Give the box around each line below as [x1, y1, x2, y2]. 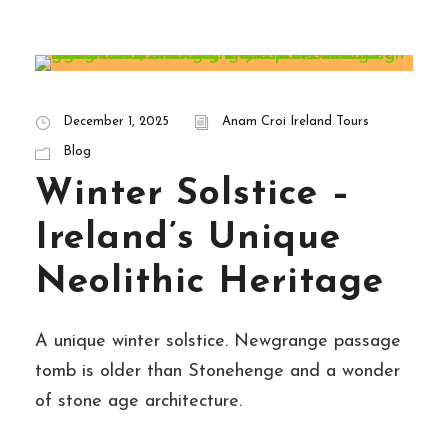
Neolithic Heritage [35, 264, 384, 302]
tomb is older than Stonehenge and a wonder [35, 362, 400, 382]
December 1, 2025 [63, 115, 169, 129]
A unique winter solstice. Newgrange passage [35, 332, 401, 352]
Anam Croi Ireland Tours [222, 115, 369, 129]
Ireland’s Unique [35, 220, 341, 258]
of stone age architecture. [35, 392, 242, 412]
